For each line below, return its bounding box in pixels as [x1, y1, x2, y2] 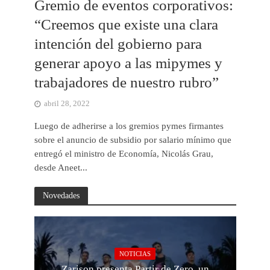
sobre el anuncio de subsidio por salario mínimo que [34, 135, 231, 145]
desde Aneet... [34, 163, 87, 173]
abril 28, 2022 [43, 99, 90, 108]
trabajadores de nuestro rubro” [34, 74, 219, 91]
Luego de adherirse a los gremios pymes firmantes [34, 121, 224, 131]
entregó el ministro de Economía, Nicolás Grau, [34, 149, 213, 159]
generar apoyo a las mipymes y [34, 55, 222, 72]
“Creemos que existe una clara [34, 16, 218, 33]
